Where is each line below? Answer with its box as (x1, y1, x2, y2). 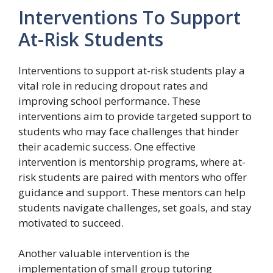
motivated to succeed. (18, 216, 124, 230)
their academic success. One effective (18, 140, 196, 154)
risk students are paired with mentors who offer (18, 170, 247, 184)
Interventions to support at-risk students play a (18, 63, 245, 77)
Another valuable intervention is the (18, 246, 190, 260)
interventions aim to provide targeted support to (18, 109, 252, 123)
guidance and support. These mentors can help (18, 185, 246, 199)
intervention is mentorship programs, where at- (18, 155, 246, 169)
